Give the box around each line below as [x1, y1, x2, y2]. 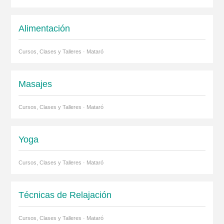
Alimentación [18, 23, 70, 33]
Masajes [18, 78, 52, 89]
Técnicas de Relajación [18, 189, 111, 200]
